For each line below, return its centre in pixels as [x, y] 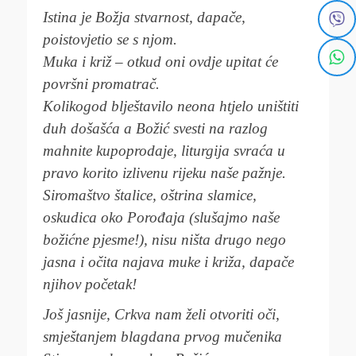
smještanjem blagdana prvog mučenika [163, 337]
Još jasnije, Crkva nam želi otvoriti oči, [161, 314]
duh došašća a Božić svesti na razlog [155, 128]
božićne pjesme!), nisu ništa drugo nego [164, 240]
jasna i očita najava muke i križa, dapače [168, 262]
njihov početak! [90, 284]
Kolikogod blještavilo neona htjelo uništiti [171, 106]
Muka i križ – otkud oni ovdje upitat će [161, 62]
